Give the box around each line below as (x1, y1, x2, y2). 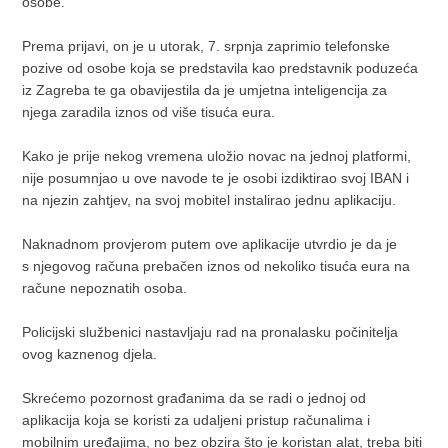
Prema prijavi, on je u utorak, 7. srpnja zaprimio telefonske (22, 37, 391, 54)
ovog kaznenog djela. (22, 345, 158, 362)
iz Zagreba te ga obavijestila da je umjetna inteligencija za (22, 81, 388, 98)
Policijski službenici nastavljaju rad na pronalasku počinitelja (22, 323, 399, 340)
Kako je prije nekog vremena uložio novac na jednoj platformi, (22, 147, 412, 164)
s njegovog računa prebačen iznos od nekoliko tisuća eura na (22, 257, 411, 274)
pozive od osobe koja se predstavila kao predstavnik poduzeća (22, 59, 419, 76)
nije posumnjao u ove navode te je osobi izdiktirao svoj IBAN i (22, 169, 410, 186)
